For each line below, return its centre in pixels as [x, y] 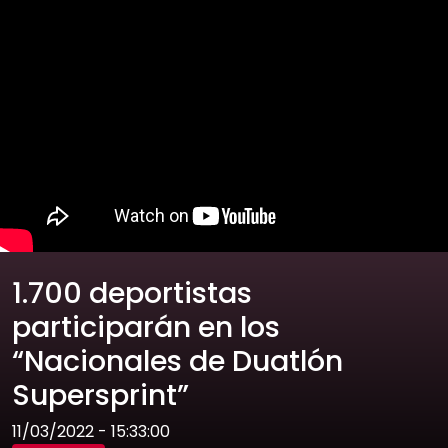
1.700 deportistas [132, 293]
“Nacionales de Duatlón [177, 361]
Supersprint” [100, 395]
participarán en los [146, 327]
